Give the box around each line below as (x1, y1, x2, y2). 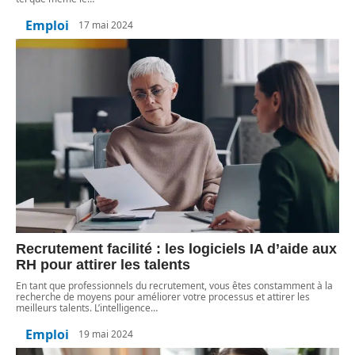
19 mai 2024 (78, 327, 133, 342)
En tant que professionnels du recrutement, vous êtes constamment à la (16, 278, 333, 292)
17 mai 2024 (78, 18, 133, 32)
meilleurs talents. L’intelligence (16, 300, 151, 315)
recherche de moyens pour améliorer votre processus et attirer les (16, 289, 310, 303)
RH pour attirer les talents (16, 256, 190, 273)
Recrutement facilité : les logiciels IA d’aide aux (16, 240, 337, 257)
